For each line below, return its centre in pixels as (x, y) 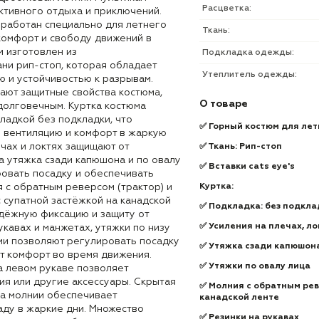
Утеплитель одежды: (250, 75)
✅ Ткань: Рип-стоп (241, 147)
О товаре (224, 104)
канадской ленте (239, 298)
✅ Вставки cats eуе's (247, 167)
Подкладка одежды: (248, 53)
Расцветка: (227, 9)
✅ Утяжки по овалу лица (255, 266)
